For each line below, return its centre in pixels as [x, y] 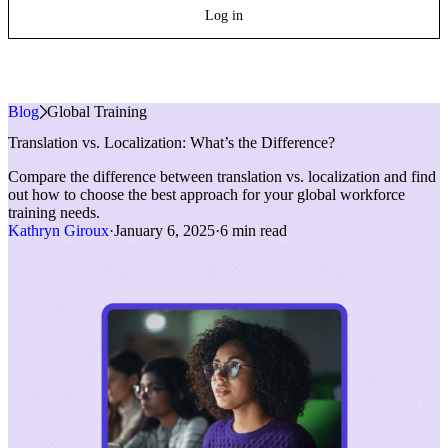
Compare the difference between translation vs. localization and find [222, 177]
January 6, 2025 [164, 231]
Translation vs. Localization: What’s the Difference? [171, 143]
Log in [224, 15]
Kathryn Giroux [58, 231]
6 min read [253, 231]
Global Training [97, 111]
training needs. [54, 213]
